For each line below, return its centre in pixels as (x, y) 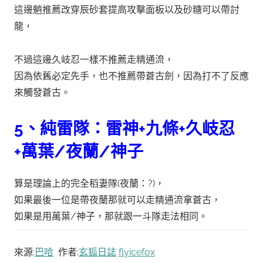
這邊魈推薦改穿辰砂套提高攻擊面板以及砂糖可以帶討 (127, 9)
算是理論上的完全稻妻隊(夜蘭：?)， (89, 183)
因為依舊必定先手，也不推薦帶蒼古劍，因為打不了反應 (131, 76)
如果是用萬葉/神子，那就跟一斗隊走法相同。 (111, 216)
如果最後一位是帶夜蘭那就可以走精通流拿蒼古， (117, 200)
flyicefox (137, 252)
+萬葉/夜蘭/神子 (79, 151)
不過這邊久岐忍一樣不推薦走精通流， (94, 59)
